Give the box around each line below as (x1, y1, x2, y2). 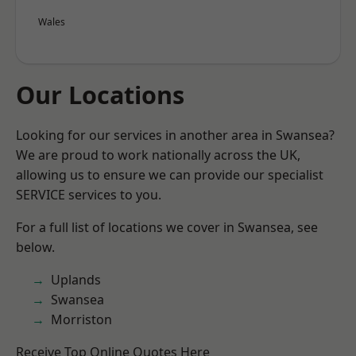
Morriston (51, 311, 112, 328)
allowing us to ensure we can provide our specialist (16, 166, 323, 184)
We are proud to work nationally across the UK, (16, 146, 300, 164)
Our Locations (16, 78, 184, 111)
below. (16, 238, 55, 256)
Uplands (51, 271, 101, 288)
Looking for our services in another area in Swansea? (16, 126, 335, 144)
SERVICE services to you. (16, 186, 161, 203)
